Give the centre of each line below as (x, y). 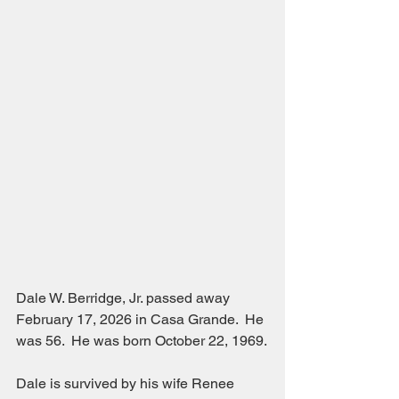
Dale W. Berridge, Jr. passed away (125, 298)
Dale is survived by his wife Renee (127, 384)
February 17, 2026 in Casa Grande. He (142, 320)
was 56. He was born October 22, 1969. (142, 341)
